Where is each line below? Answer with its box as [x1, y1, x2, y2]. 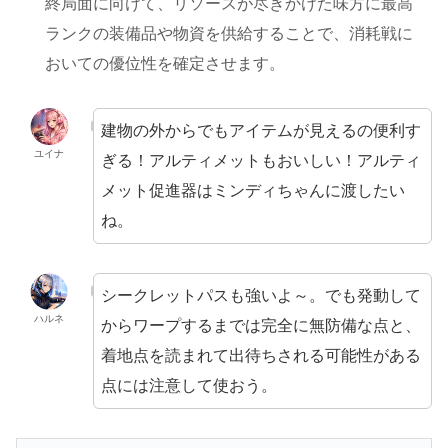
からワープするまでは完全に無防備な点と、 [100, 316, 421, 334]
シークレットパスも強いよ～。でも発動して [100, 286, 421, 304]
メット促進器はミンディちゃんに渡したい [100, 182, 405, 199]
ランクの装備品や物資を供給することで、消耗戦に [45, 25, 414, 43]
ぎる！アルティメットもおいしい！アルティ [100, 152, 421, 169]
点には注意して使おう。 [100, 376, 277, 394]
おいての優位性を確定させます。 [45, 55, 286, 73]
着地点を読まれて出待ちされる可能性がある [100, 346, 421, 364]
